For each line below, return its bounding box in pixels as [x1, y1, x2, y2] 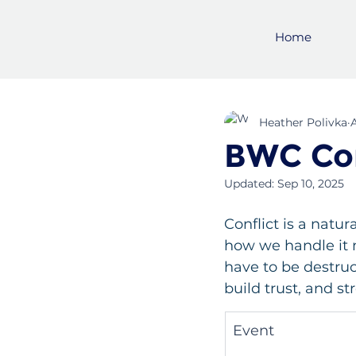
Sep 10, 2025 [277, 176, 344, 191]
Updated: [224, 176, 277, 191]
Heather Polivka [259, 115, 347, 130]
